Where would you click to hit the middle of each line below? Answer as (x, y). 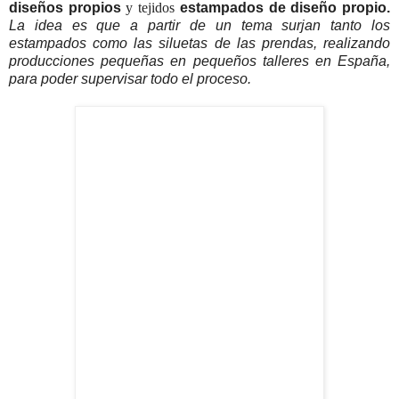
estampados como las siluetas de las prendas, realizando (199, 44)
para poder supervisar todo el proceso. (130, 79)
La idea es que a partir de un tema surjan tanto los (199, 26)
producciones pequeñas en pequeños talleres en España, (199, 61)
